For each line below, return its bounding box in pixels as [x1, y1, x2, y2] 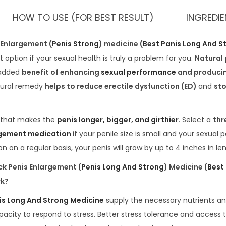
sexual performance [101, 67, 176, 78]
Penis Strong [52, 39, 99, 49]
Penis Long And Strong [81, 162, 164, 173]
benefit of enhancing [22, 67, 101, 78]
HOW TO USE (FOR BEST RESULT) [13, 11, 154, 24]
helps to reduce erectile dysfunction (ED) [45, 81, 198, 92]
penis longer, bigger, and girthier [57, 115, 179, 125]
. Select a [179, 115, 213, 125]
